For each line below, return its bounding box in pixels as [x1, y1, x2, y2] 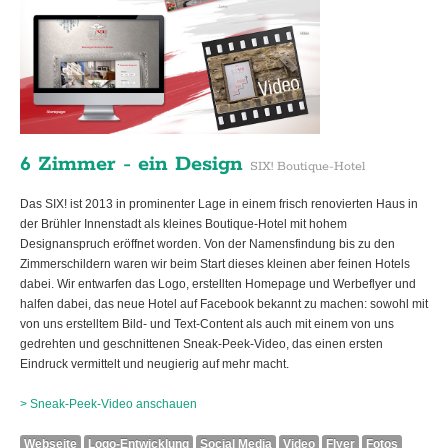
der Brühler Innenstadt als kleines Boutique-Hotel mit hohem [20, 217, 347, 232]
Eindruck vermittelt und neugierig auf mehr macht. [20, 357, 289, 372]
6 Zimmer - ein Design [20, 151, 250, 178]
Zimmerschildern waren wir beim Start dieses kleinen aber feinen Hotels [20, 257, 410, 272]
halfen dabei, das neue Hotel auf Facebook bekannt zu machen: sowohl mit [20, 297, 428, 312]
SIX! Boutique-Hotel [250, 159, 365, 175]
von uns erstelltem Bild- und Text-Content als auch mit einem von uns [20, 317, 394, 332]
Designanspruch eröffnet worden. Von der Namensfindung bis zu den [20, 237, 395, 252]
